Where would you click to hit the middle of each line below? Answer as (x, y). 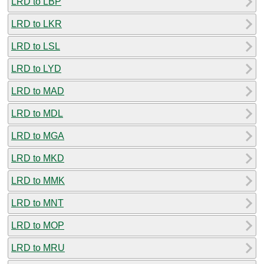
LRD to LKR (37, 24)
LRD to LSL (36, 46)
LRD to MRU (38, 247)
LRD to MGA (38, 136)
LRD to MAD (38, 91)
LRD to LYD (36, 68)
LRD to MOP (38, 225)
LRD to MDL (37, 113)
